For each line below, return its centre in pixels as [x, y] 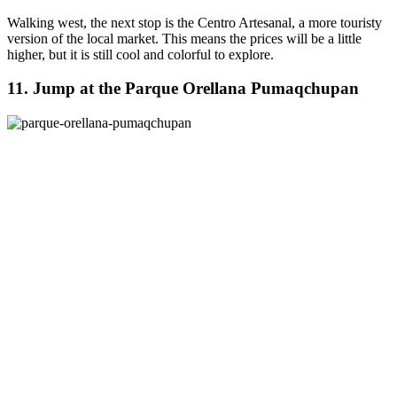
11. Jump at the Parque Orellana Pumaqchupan [183, 89]
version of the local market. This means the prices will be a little [184, 38]
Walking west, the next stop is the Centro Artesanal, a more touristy [195, 22]
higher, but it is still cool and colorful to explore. [140, 54]
